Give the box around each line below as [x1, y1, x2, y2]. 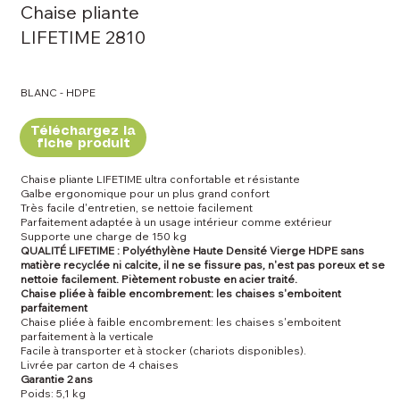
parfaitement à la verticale [20, 329, 154, 343]
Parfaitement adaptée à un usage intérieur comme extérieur [20, 214, 332, 229]
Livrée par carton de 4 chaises [20, 357, 179, 371]
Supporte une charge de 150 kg [20, 229, 187, 243]
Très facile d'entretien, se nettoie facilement [20, 200, 253, 214]
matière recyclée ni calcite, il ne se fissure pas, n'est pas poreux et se [20, 257, 385, 271]
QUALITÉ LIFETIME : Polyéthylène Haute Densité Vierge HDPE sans [20, 243, 364, 257]
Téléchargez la [30, 124, 137, 137]
